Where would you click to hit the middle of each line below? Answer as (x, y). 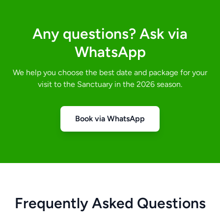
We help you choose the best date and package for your (110, 73)
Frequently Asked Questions (110, 203)
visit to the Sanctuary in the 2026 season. (110, 84)
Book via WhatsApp (110, 119)
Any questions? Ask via (110, 34)
